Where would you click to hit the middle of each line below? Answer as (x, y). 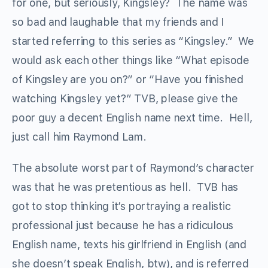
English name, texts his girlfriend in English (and (130, 245)
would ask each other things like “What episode (131, 60)
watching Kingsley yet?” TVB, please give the (125, 99)
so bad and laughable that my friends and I (118, 22)
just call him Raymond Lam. (79, 137)
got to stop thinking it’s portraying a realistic (121, 206)
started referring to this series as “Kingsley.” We (133, 41)
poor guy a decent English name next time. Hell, (132, 118)
